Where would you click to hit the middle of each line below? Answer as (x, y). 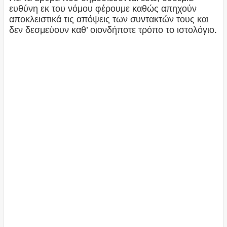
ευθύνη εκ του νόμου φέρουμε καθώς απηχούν (103, 8)
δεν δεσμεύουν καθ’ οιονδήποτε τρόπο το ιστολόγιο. (113, 30)
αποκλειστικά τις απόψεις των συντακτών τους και (109, 19)
